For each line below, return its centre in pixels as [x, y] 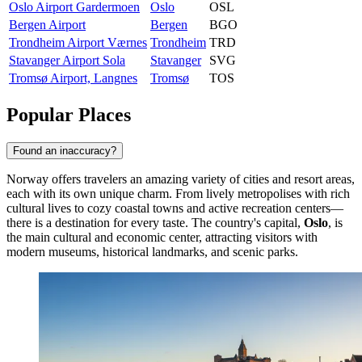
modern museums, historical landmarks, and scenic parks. [152, 252]
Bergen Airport [47, 25]
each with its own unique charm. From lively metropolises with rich [178, 194]
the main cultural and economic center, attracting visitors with [162, 238]
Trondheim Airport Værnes [78, 43]
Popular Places [69, 115]
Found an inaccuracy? [65, 151]
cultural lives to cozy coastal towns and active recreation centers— [175, 208]
